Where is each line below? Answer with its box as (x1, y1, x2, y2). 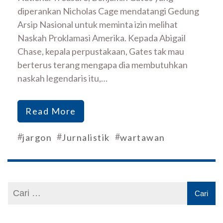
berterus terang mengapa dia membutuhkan (17, 59, 188, 71)
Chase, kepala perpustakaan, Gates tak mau (17, 46, 184, 57)
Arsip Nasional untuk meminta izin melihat (17, 19, 178, 30)
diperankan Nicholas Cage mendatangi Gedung (17, 5, 199, 17)
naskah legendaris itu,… (17, 73, 108, 84)
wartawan (119, 132, 165, 143)
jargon (22, 132, 52, 143)
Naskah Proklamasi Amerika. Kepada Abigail (17, 32, 186, 44)
